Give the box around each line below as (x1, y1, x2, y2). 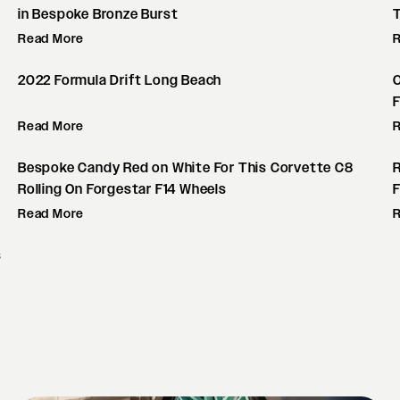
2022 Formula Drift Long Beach (18, 72, 222, 88)
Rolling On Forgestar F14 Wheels (18, 181, 227, 197)
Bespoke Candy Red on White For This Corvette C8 (18, 160, 354, 176)
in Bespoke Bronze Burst (18, 6, 179, 22)
